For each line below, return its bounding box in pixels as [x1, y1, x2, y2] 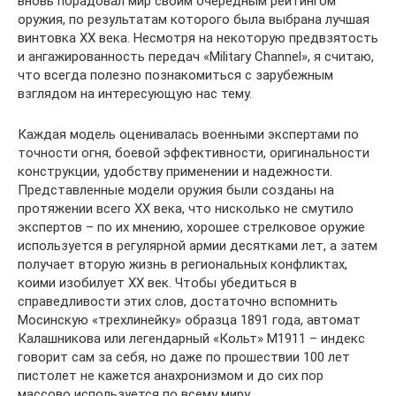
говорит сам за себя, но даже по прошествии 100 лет [18, 349, 350, 365]
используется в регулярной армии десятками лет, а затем [18, 238, 377, 254]
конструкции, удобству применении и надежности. [18, 164, 332, 179]
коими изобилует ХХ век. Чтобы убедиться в [18, 275, 297, 291]
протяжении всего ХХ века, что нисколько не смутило [18, 201, 354, 217]
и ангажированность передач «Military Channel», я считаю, [18, 49, 374, 65]
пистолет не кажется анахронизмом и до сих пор [18, 368, 324, 384]
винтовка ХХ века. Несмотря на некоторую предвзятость [18, 30, 378, 46]
